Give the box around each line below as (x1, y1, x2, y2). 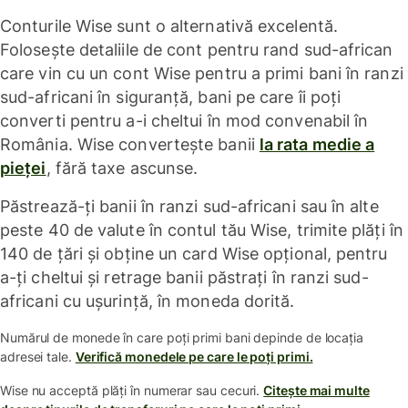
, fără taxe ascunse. (46, 158, 199, 178)
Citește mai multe (263, 382, 370, 398)
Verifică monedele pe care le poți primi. (75, 348, 313, 364)
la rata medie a (259, 134, 375, 154)
